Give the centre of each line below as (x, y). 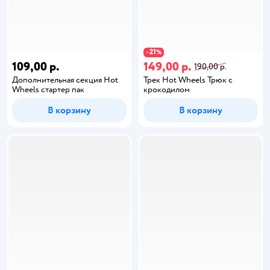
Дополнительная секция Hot (65, 80)
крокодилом (167, 89)
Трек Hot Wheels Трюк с (188, 80)
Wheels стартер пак (48, 89)
